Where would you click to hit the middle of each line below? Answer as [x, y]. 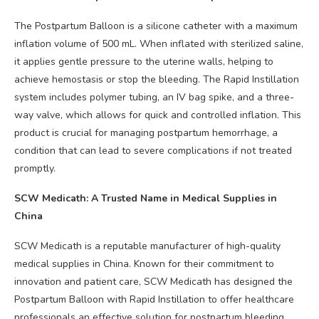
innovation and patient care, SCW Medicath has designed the [153, 282]
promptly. [35, 169]
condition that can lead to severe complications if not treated [153, 151]
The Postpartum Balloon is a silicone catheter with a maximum [156, 26]
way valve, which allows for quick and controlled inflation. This [158, 115]
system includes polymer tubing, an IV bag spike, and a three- [154, 98]
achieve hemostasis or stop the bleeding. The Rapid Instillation [157, 80]
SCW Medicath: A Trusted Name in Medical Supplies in [146, 199]
